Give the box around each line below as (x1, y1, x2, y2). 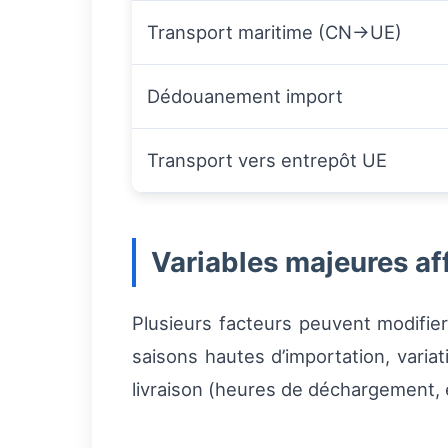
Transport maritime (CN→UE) (147, 21, 402, 43)
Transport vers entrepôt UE (147, 149, 387, 171)
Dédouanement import (147, 85, 343, 107)
